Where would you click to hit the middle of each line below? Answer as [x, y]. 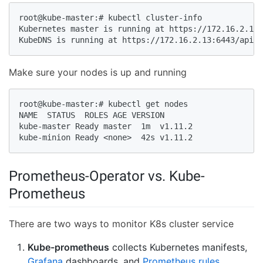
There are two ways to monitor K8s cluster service [121, 224]
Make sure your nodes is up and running [98, 73]
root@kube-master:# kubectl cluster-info [110, 18]
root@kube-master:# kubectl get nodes [103, 104]
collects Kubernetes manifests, [178, 247]
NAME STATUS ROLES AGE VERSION [92, 115]
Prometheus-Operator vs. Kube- [107, 176]
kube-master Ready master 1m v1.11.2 [106, 127]
